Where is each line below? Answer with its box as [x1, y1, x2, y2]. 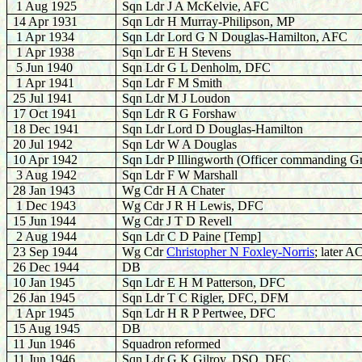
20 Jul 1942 [13, 137, 74, 151]
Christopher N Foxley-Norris [166, 245, 315, 259]
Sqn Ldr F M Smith [122, 76, 223, 90]
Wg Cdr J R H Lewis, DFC [122, 199, 264, 213]
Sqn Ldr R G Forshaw [122, 107, 238, 120]
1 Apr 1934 [13, 30, 75, 44]
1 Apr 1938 [13, 45, 75, 59]
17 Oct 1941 [13, 107, 78, 120]
